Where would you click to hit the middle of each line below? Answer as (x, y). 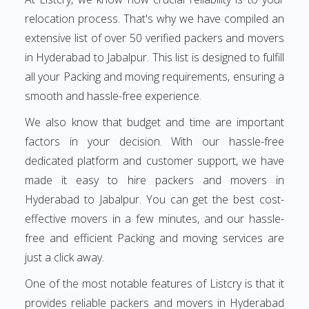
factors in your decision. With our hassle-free (154, 141)
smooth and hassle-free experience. (113, 96)
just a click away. (64, 257)
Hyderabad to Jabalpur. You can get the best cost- (154, 199)
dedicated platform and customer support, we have (154, 161)
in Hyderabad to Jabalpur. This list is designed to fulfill (154, 57)
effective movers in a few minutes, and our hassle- (154, 219)
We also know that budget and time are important (154, 122)
